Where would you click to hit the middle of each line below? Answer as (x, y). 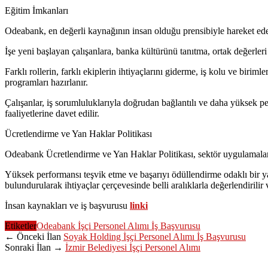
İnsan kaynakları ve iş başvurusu (67, 205)
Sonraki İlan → (35, 247)
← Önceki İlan (34, 236)
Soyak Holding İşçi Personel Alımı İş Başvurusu (155, 236)
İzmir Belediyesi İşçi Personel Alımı (133, 247)
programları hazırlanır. (46, 82)
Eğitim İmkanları (36, 10)
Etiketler (21, 226)
